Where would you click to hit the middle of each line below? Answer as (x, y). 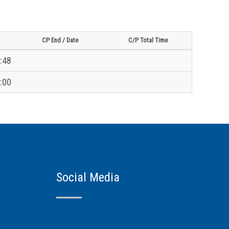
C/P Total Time (148, 40)
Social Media (88, 177)
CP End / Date (60, 40)
